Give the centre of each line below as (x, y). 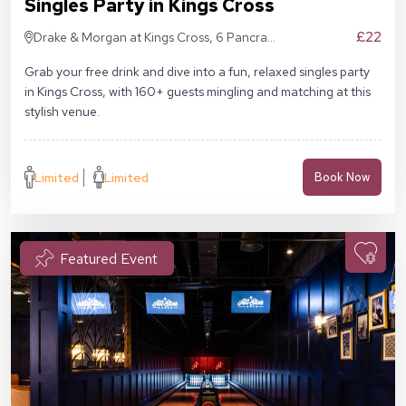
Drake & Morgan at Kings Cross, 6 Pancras (154, 38)
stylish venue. (62, 112)
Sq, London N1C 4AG (94, 58)
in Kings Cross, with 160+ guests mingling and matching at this (198, 92)
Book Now (342, 178)
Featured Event (109, 258)
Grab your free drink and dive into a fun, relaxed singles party (197, 72)
